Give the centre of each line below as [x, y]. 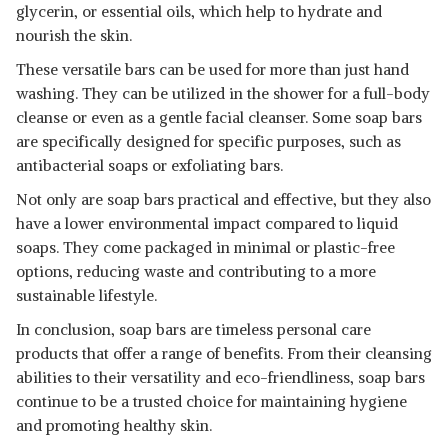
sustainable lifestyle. [86, 295]
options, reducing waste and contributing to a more [196, 271]
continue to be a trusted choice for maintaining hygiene [211, 401]
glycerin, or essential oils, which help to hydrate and [199, 11]
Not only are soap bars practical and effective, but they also [223, 199]
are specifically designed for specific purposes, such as [208, 141]
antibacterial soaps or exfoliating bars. [149, 165]
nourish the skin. [74, 35]
